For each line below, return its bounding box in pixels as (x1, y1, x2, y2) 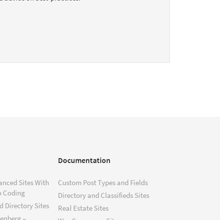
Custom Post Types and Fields (58, 177, 148, 187)
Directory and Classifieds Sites (58, 190, 149, 200)
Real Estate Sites (58, 203, 109, 213)
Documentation (58, 155, 110, 165)
